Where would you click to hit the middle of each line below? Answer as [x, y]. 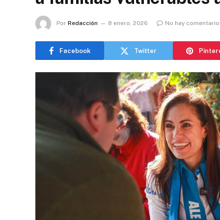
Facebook [75, 51]
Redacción [83, 23]
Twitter [145, 51]
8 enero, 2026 [128, 23]
